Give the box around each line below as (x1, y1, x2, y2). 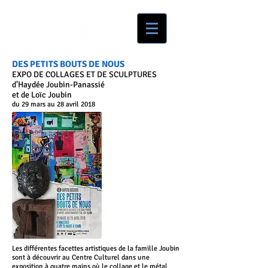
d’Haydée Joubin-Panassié (12, 80, 105, 90)
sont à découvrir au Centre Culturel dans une (12, 253, 150, 262)
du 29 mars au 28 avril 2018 (12, 100, 95, 109)
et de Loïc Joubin (12, 90, 72, 100)
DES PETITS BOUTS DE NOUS (12, 59, 124, 69)
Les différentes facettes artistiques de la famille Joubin (12, 244, 179, 253)
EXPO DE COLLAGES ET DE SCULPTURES (12, 69, 157, 80)
